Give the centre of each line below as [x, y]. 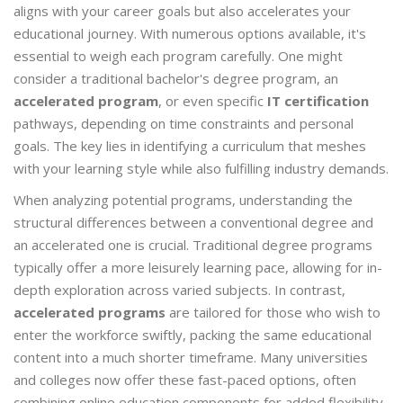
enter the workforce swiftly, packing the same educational [193, 335]
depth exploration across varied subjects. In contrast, [179, 290]
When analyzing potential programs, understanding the [183, 200]
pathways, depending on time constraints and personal [184, 124]
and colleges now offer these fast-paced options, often [185, 380]
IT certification [318, 101]
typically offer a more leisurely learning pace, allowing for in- [198, 268]
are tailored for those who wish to [273, 313]
